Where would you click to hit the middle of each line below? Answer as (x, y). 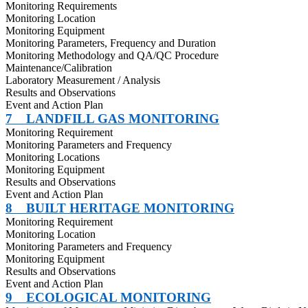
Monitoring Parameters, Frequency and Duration (111, 43)
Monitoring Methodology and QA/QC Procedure (112, 55)
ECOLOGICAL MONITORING (119, 297)
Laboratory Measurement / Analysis (83, 80)
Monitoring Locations (53, 157)
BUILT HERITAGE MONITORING (130, 208)
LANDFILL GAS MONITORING (123, 119)
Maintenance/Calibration (59, 68)
